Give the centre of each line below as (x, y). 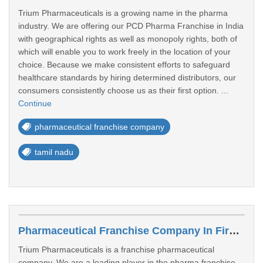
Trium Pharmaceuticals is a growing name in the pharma (123, 13)
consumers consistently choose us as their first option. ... (123, 90)
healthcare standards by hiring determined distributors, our (127, 77)
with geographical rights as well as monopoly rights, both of (128, 39)
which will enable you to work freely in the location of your (124, 52)
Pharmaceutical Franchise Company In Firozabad (234, 231)
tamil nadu (54, 152)
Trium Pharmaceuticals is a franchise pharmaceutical (116, 249)
